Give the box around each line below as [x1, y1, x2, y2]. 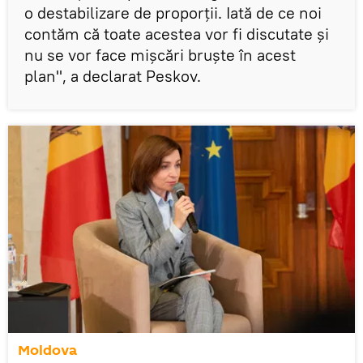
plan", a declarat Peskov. [24, 66, 201, 87]
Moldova [18, 340, 77, 361]
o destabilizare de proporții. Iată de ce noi [24, 2, 322, 23]
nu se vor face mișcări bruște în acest [24, 45, 296, 66]
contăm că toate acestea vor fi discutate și [24, 23, 329, 45]
